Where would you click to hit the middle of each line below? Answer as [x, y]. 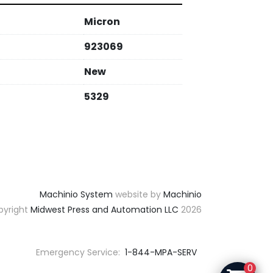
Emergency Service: [78, 252]
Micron [102, 22]
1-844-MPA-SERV [159, 252]
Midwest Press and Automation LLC [105, 210]
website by [138, 194]
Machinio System [76, 194]
